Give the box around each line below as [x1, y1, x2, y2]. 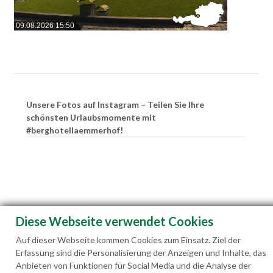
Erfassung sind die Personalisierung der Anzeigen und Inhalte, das [16, 247, 266, 258]
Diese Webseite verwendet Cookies [16, 214, 213, 229]
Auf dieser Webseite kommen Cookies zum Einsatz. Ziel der [16, 235, 241, 245]
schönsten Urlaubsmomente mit [26, 112, 156, 122]
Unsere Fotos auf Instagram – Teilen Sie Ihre [26, 99, 204, 110]
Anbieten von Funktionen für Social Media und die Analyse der [16, 260, 251, 271]
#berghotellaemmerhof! [26, 124, 123, 135]
